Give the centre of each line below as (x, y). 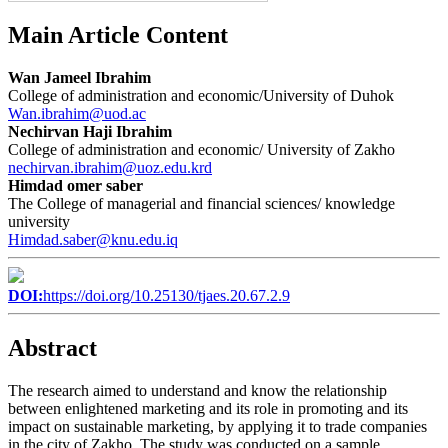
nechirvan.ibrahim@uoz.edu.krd (110, 167)
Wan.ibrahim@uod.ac (77, 113)
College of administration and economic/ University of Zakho (201, 149)
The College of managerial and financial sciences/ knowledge (201, 203)
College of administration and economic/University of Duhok (201, 95)
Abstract (52, 347)
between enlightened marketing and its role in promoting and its (208, 408)
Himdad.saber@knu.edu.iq (93, 239)
